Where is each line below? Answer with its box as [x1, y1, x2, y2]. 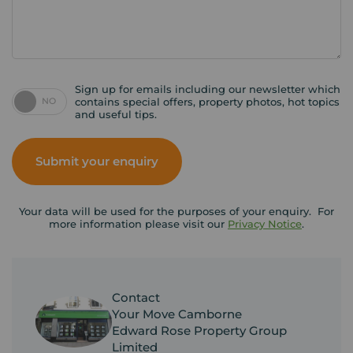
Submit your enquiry [35, 153, 158, 169]
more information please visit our [49, 217, 228, 230]
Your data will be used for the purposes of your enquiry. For [19, 204, 334, 217]
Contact [111, 289, 160, 305]
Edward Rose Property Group [111, 322, 287, 338]
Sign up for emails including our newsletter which [75, 82, 340, 95]
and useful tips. [75, 107, 160, 121]
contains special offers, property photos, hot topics [75, 95, 340, 108]
